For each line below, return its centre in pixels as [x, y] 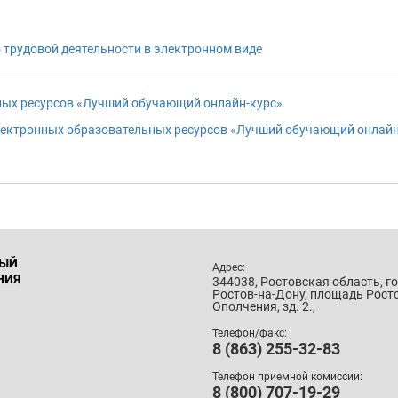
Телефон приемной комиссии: [287, 376]
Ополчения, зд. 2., [264, 306]
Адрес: [229, 267]
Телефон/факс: [250, 333]
